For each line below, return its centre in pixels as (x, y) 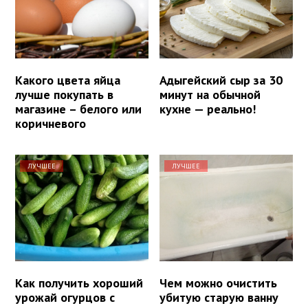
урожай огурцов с (65, 297)
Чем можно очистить (219, 283)
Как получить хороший (79, 283)
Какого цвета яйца (68, 80)
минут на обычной (210, 94)
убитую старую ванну (219, 297)
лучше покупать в (64, 94)
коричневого (51, 123)
